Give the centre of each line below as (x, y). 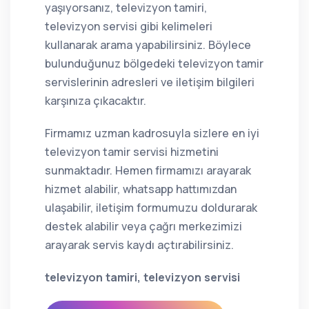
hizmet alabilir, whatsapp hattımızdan (141, 189)
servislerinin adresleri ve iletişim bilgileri (150, 82)
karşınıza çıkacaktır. (96, 101)
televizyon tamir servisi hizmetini (132, 152)
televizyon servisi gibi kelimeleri (129, 26)
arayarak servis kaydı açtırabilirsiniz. (139, 245)
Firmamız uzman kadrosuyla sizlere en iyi (152, 133)
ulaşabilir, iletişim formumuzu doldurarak (151, 208)
